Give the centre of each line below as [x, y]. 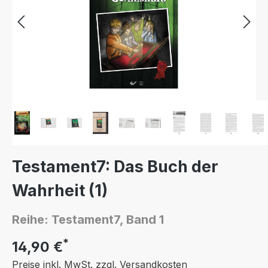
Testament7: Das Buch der [115, 167]
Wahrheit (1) [60, 191]
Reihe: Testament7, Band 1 [88, 220]
